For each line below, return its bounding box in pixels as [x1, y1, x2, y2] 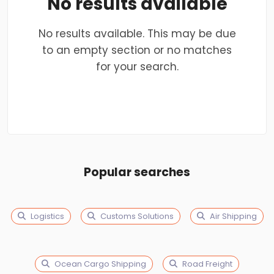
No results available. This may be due [38, 26, 236, 41]
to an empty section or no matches [42, 43, 232, 57]
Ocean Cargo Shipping [54, 258, 146, 270]
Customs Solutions [100, 210, 174, 222]
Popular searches [84, 164, 190, 180]
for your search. [95, 59, 179, 74]
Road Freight [182, 258, 232, 270]
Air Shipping [209, 210, 257, 222]
